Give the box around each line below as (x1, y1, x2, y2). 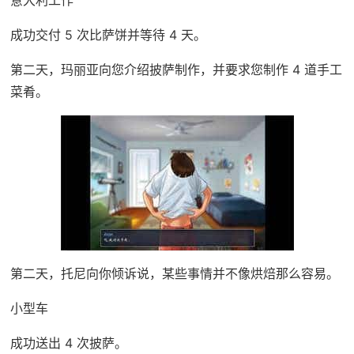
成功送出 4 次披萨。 (9, 334, 127, 351)
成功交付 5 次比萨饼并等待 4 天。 (9, 26, 206, 43)
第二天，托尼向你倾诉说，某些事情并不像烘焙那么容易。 (9, 265, 339, 281)
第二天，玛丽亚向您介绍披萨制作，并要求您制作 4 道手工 (9, 61, 342, 77)
